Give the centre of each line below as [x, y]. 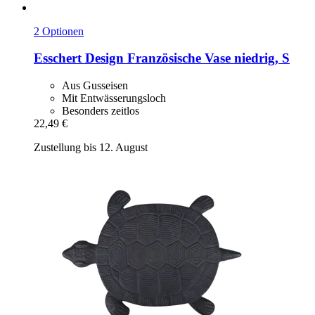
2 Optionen [59, 31]
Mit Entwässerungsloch [114, 98]
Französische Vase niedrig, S [207, 58]
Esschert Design [79, 58]
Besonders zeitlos [101, 110]
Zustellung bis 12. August [91, 147]
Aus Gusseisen [95, 85]
